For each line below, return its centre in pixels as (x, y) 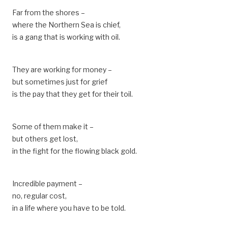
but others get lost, (45, 139)
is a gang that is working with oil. (66, 37)
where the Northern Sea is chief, (66, 25)
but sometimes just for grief (60, 82)
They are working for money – (62, 69)
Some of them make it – (53, 126)
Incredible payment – (47, 183)
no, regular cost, (39, 196)
